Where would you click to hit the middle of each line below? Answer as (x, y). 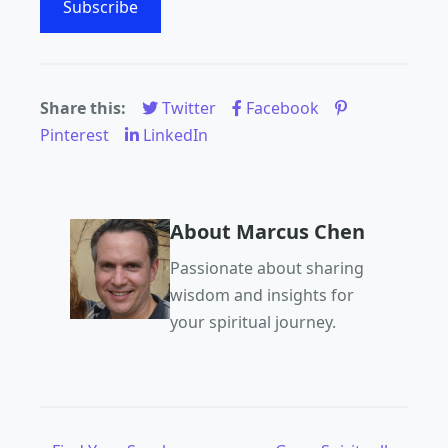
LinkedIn (173, 134)
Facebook (282, 107)
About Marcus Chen (267, 231)
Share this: (83, 107)
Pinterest (76, 134)
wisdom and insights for (262, 294)
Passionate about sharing (267, 267)
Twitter (189, 107)
